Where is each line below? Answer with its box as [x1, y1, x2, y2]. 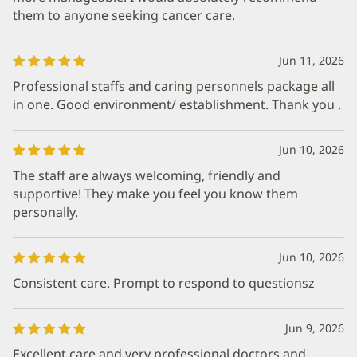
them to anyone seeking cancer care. [13, 6, 235, 24]
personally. [13, 203, 78, 221]
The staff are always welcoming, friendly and [13, 167, 280, 184]
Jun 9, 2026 [285, 320, 344, 335]
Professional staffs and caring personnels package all [13, 77, 335, 95]
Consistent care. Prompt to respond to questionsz [13, 274, 315, 292]
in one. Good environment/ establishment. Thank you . [13, 96, 341, 113]
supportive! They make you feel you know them [13, 185, 298, 202]
